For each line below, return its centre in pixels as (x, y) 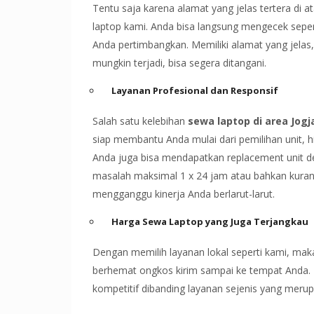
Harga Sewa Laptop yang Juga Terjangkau (210, 221)
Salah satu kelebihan (140, 121)
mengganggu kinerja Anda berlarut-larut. (184, 193)
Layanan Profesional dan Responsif (195, 90)
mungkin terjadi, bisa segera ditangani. (179, 62)
